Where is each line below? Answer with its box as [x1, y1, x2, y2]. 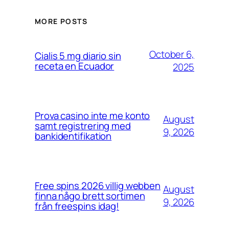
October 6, [149, 48, 194, 61]
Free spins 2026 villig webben [35, 179, 161, 193]
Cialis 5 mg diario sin [35, 49, 121, 63]
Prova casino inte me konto [35, 109, 150, 123]
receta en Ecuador [35, 59, 114, 73]
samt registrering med [35, 119, 131, 133]
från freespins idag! [35, 199, 119, 213]
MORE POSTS [35, 16, 87, 27]
